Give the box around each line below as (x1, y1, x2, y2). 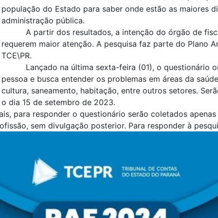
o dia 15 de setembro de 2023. (1, 97, 115, 107)
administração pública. (1, 16, 85, 25)
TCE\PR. (1, 51, 32, 60)
